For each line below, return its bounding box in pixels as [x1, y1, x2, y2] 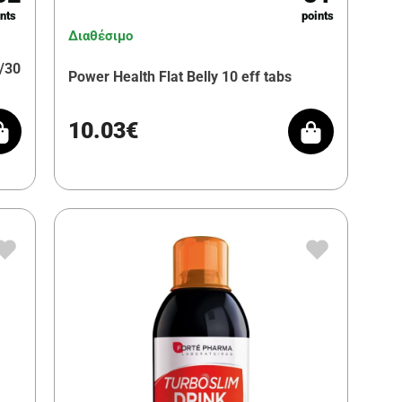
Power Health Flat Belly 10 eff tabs [67, 68, 292, 86]
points [301, 8, 334, 22]
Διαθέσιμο [67, 27, 133, 44]
